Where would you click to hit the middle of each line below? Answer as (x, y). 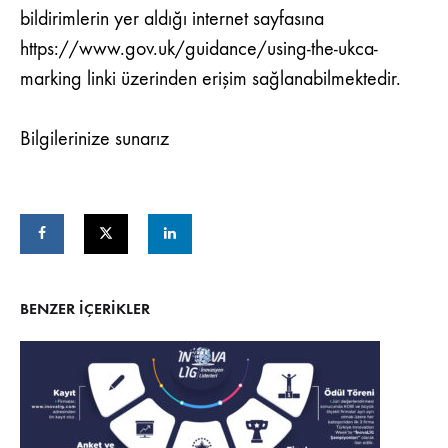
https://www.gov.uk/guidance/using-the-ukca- (199, 48)
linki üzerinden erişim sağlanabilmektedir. (241, 78)
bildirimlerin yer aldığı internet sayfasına (172, 18)
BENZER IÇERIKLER (85, 308)
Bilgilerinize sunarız (94, 138)
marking (51, 78)
